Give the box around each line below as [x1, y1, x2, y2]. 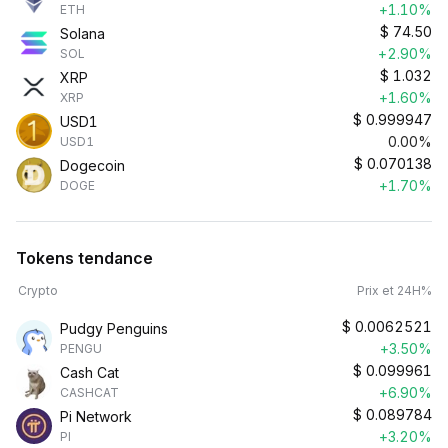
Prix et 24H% [357, 283, 432, 298]
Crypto [18, 283, 58, 298]
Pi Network [60, 408, 132, 425]
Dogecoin [60, 157, 125, 174]
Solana [60, 25, 105, 42]
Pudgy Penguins [60, 320, 168, 337]
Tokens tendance [16, 248, 153, 268]
